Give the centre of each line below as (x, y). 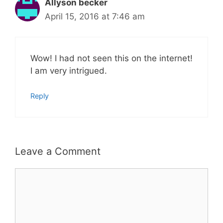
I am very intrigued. (69, 70)
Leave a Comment (58, 151)
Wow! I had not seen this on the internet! (111, 58)
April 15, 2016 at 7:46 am (95, 17)
